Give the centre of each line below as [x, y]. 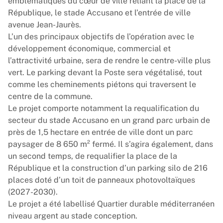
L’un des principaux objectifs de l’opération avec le [101, 37]
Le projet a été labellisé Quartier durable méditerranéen [111, 204]
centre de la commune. [50, 96]
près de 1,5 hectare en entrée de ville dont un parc [101, 132]
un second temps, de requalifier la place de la [93, 156]
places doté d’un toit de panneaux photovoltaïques [102, 180]
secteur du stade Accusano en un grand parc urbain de [109, 120]
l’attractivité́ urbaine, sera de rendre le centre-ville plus [109, 60]
